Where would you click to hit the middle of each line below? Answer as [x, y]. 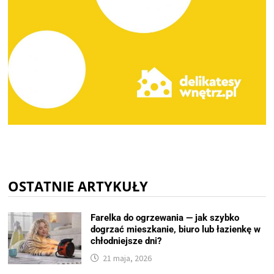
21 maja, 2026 [128, 258]
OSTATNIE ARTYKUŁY [78, 186]
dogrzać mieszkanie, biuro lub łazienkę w [176, 229]
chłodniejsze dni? [126, 241]
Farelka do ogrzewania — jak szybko [165, 217]
